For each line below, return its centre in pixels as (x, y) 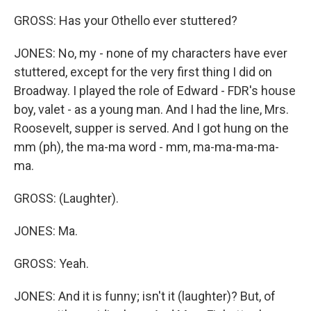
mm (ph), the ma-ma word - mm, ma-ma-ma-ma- (146, 147)
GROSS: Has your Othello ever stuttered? (126, 20)
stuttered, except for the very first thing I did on (143, 72)
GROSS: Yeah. (51, 263)
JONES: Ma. (46, 231)
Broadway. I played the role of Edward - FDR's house (155, 91)
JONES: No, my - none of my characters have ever (151, 53)
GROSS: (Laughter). (66, 198)
